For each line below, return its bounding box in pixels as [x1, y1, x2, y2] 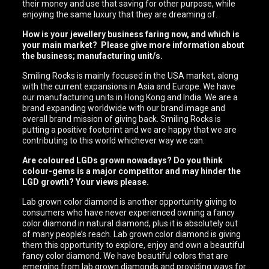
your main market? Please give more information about [22, 40, 245, 50]
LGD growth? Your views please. [22, 177, 150, 187]
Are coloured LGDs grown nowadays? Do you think [22, 156, 223, 165]
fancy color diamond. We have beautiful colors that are [22, 251, 229, 261]
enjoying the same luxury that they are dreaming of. [22, 10, 220, 19]
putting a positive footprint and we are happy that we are [22, 125, 237, 134]
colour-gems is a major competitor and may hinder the [22, 166, 241, 176]
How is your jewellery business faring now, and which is [22, 29, 240, 39]
